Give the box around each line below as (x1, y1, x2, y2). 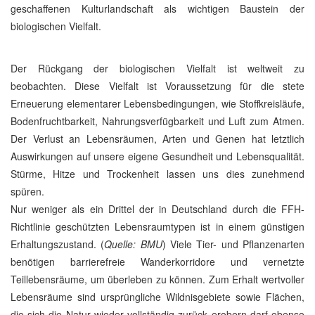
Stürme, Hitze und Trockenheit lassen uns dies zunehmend (11, 167, 304, 181)
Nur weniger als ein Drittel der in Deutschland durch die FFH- (11, 202, 304, 216)
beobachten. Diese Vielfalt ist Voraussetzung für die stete (11, 79, 304, 93)
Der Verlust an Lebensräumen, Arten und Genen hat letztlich (11, 131, 304, 146)
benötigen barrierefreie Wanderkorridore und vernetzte (11, 255, 304, 269)
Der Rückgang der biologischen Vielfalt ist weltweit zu (11, 61, 304, 75)
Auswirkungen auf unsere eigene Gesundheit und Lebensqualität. (11, 149, 304, 163)
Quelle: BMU (104, 237, 162, 251)
